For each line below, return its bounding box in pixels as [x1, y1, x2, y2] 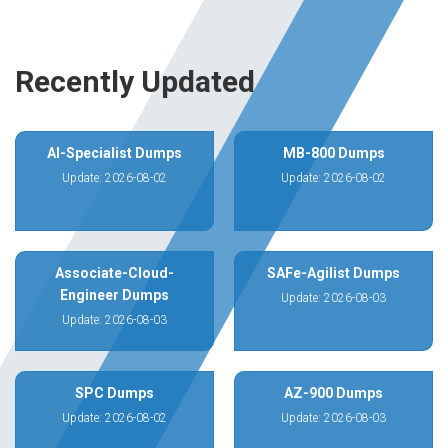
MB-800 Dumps [282, 145, 385, 161]
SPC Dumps [75, 385, 154, 401]
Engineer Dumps [60, 287, 169, 303]
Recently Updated [15, 64, 255, 99]
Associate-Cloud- [55, 265, 174, 281]
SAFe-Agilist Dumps [267, 265, 400, 281]
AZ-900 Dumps [284, 385, 383, 401]
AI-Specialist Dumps [47, 145, 182, 161]
